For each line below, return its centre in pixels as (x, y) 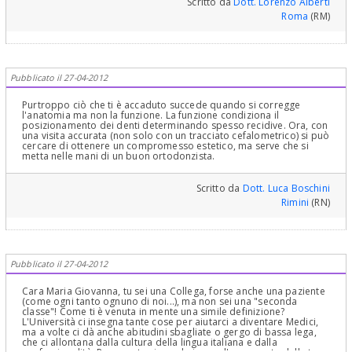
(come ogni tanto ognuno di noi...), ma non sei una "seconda (160, 302)
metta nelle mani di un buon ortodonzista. (119, 156)
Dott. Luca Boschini (286, 189)
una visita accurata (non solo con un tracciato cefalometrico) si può (176, 136)
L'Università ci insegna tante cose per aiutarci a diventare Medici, (170, 322)
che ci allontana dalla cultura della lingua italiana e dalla (150, 343)
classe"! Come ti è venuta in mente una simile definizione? (154, 312)
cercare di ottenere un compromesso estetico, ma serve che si (165, 146)
